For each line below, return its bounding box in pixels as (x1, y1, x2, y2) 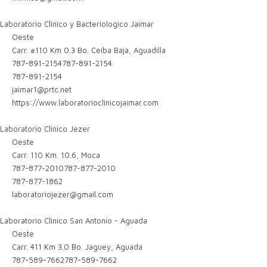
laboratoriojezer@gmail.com (12, 190, 114, 199)
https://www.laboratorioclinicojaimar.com (12, 98, 159, 107)
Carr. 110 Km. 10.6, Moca (10, 150, 101, 160)
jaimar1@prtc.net (12, 85, 72, 94)
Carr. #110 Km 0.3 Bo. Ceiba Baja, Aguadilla (10, 45, 166, 55)
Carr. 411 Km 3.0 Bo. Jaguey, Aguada (10, 242, 143, 252)
